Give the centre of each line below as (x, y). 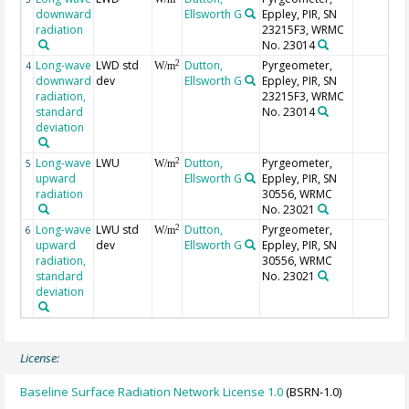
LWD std (118, 66)
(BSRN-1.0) (313, 391)
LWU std (118, 230)
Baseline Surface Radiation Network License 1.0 (152, 391)
